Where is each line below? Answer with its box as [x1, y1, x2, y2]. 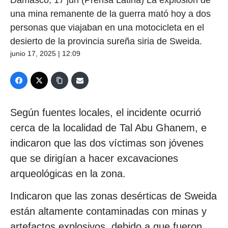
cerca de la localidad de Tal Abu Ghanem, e [10, 122, 207, 133]
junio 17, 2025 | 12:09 [10, 49, 80, 58]
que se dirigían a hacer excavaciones [10, 152, 178, 164]
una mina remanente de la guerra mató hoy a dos [10, 8, 211, 19]
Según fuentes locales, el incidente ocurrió [10, 106, 201, 118]
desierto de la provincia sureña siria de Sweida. [10, 36, 202, 46]
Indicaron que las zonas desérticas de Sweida [10, 190, 217, 202]
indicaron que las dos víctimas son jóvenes [10, 137, 204, 149]
